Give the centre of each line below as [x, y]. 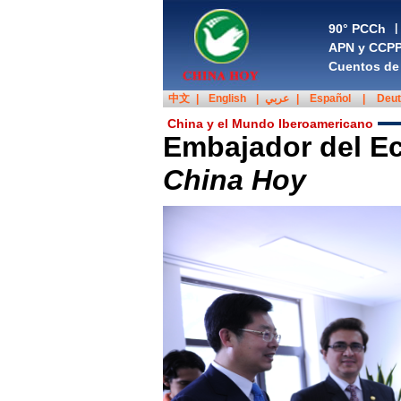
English [227, 98]
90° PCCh [357, 29]
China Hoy [235, 180]
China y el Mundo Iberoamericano [270, 124]
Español [330, 98]
